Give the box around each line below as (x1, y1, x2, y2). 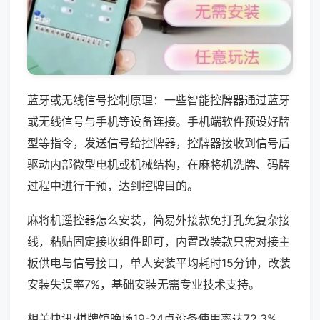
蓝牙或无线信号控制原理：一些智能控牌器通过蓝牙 (27, 92, 290, 107)
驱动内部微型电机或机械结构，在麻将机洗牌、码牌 (27, 156, 290, 171)
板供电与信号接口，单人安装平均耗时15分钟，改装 (27, 255, 291, 270)
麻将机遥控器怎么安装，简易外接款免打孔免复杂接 (27, 212, 290, 227)
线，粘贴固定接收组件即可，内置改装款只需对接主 (27, 234, 290, 249)
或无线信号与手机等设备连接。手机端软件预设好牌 (27, 114, 290, 129)
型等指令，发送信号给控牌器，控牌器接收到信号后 (27, 135, 290, 150)
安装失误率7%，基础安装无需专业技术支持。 (27, 276, 260, 291)
